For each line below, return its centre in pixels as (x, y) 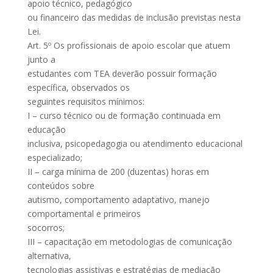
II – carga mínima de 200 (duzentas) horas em (118, 172)
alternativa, (49, 256)
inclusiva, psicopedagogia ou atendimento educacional (135, 144)
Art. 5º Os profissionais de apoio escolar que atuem (129, 45)
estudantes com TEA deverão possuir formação (122, 73)
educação (46, 129)
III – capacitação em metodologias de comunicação (129, 242)
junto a (41, 59)
